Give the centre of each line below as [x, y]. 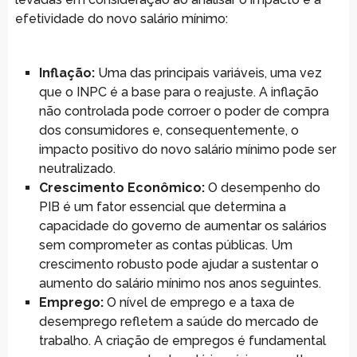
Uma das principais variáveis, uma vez [208, 73]
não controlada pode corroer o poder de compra [184, 111]
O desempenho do [262, 187]
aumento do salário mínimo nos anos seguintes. [180, 283]
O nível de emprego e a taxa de [199, 302]
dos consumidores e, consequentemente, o [169, 130]
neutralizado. [77, 168]
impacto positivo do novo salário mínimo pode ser [187, 149]
